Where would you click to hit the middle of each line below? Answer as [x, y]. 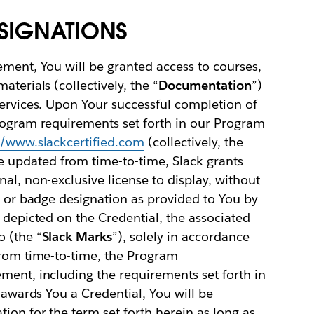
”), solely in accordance [181, 236]
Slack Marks [77, 236]
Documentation [205, 85]
